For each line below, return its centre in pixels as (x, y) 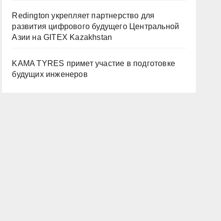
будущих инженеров (50, 74)
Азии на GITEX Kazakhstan (62, 37)
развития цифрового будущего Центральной (96, 26)
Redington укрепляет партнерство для (83, 16)
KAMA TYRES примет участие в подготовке (93, 63)
